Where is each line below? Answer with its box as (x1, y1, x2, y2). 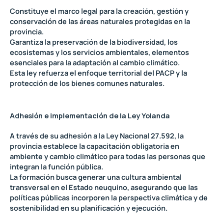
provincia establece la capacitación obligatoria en (10, 141, 179, 151)
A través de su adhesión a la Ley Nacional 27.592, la (10, 131, 184, 141)
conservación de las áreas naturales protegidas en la (10, 16, 190, 26)
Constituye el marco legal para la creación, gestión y (10, 5, 189, 16)
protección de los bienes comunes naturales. (10, 78, 165, 88)
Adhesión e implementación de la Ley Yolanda (10, 110, 170, 121)
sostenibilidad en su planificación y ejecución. (10, 203, 167, 213)
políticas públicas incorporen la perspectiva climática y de (10, 192, 208, 203)
